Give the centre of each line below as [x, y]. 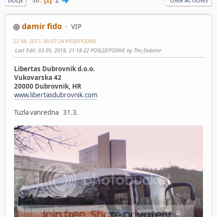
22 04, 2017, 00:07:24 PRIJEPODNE [55, 41]
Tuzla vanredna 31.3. [46, 112]
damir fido [42, 26]
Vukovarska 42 [38, 77]
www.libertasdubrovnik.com [56, 95]
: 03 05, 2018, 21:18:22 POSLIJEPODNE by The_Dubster [98, 50]
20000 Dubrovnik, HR [48, 86]
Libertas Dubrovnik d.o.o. [54, 69]
